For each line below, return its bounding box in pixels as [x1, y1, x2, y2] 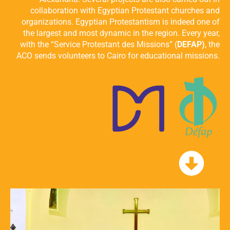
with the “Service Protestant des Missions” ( [20, 39, 177, 49]
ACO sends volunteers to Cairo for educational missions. [16, 50, 220, 61]
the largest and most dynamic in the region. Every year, [23, 28, 220, 38]
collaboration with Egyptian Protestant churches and [30, 5, 220, 15]
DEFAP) [177, 39, 205, 49]
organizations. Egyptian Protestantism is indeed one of [22, 16, 220, 27]
